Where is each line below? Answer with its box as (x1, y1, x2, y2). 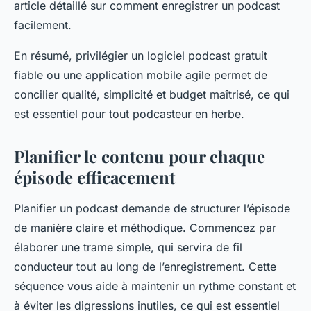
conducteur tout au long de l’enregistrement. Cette (14, 260, 276, 274)
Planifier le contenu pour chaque (14, 145, 265, 168)
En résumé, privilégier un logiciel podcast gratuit (14, 49, 267, 63)
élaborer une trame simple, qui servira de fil (14, 240, 242, 255)
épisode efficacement (14, 166, 175, 189)
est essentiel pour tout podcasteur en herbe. (14, 107, 244, 121)
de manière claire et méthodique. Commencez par (14, 221, 276, 235)
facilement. (14, 18, 72, 33)
